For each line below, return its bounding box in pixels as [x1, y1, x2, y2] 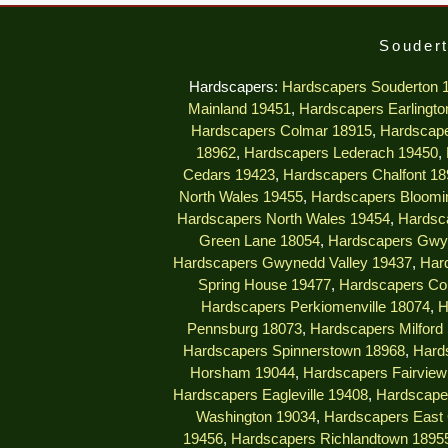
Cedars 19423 [182, 167, 275, 184]
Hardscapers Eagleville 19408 [173, 387, 368, 404]
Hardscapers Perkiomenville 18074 [200, 299, 430, 316]
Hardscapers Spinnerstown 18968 [182, 343, 405, 360]
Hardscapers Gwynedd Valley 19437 [172, 255, 412, 272]
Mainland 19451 [188, 101, 291, 118]
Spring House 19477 [197, 277, 331, 294]
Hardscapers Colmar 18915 [191, 123, 372, 140]
